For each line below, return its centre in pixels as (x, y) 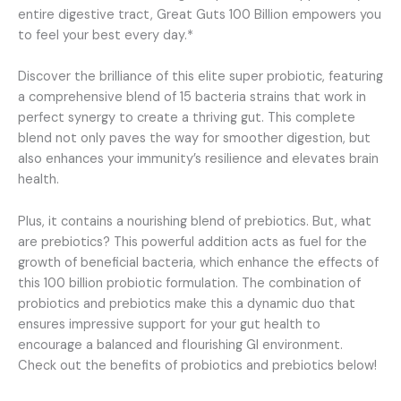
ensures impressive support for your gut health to (169, 324)
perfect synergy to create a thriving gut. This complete (187, 118)
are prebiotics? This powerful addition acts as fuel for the (192, 242)
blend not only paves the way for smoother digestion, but (194, 139)
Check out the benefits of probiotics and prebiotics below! (197, 365)
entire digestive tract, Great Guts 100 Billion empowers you (200, 14)
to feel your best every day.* (106, 35)
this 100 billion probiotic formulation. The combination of (189, 283)
